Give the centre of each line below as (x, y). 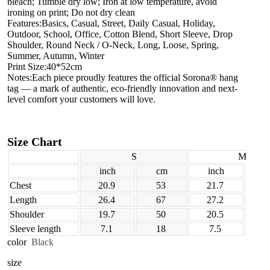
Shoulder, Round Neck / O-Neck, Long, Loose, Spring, (113, 45)
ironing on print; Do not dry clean (71, 12)
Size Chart (35, 141)
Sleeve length (35, 228)
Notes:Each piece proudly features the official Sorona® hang (123, 77)
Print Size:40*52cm (45, 66)
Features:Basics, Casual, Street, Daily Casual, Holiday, (111, 23)
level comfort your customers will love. (81, 99)
